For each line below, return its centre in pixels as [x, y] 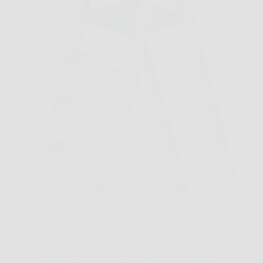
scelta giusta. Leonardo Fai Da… [79, 241]
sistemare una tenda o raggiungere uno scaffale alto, [113, 209]
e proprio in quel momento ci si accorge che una [106, 220]
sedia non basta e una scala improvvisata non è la [108, 230]
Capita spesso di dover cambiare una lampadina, [107, 198]
